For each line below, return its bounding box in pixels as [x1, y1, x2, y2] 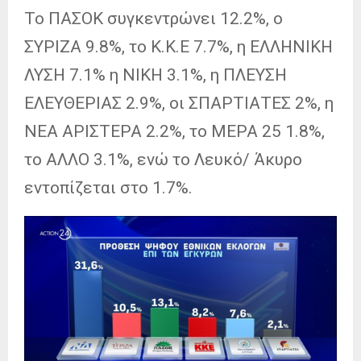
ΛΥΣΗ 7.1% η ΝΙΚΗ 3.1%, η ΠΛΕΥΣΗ [24, 64, 287, 85]
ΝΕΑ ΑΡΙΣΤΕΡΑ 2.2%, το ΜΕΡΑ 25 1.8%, [24, 121, 325, 141]
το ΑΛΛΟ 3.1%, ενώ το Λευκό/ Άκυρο [24, 149, 302, 169]
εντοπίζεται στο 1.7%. [24, 177, 193, 197]
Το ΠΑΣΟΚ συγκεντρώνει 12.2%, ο [24, 8, 283, 28]
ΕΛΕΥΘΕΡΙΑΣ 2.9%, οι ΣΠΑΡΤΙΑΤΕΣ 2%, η [24, 93, 334, 113]
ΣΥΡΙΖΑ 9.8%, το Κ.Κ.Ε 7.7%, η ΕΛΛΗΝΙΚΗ [24, 36, 333, 56]
